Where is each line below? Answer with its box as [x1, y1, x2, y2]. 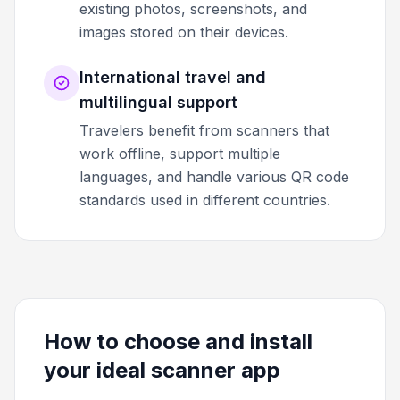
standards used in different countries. [79, 190, 330, 209]
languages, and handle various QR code [79, 167, 349, 186]
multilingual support [79, 92, 237, 112]
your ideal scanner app [44, 356, 280, 383]
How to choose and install [44, 328, 312, 354]
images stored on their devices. [79, 22, 288, 41]
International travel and [79, 67, 266, 87]
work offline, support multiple [79, 144, 280, 162]
